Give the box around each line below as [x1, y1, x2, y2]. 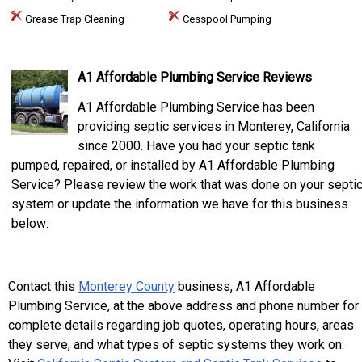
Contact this [8, 279, 78, 294]
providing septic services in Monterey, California [78, 119, 350, 134]
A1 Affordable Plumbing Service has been [78, 99, 314, 115]
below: [11, 216, 48, 231]
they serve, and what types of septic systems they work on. [8, 337, 344, 352]
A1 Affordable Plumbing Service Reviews [78, 69, 312, 85]
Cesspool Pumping [180, 13, 271, 25]
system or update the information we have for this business [11, 196, 348, 212]
